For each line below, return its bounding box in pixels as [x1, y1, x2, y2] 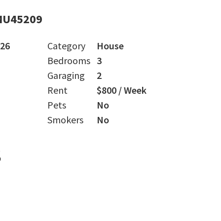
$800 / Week [97, 84, 147, 96]
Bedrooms [47, 54, 90, 67]
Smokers [47, 113, 83, 126]
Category [47, 39, 85, 52]
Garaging [47, 69, 85, 81]
